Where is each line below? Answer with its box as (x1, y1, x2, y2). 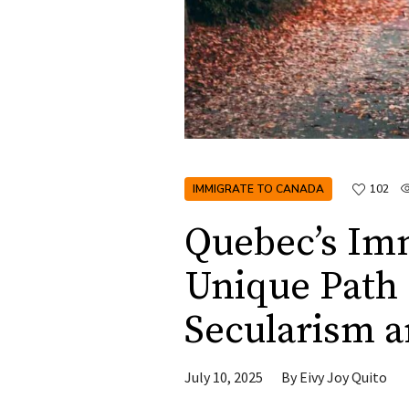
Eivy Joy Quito (299, 368, 387, 387)
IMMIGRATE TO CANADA (193, 182, 324, 197)
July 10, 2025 (184, 368, 263, 387)
